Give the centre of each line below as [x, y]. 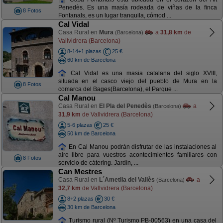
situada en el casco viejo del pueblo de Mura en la [137, 81]
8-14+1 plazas [84, 51]
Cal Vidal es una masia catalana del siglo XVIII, [142, 73]
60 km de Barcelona [91, 59]
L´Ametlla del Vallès [127, 180]
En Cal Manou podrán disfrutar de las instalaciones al [142, 147]
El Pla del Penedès [125, 106]
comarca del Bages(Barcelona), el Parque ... [118, 89]
